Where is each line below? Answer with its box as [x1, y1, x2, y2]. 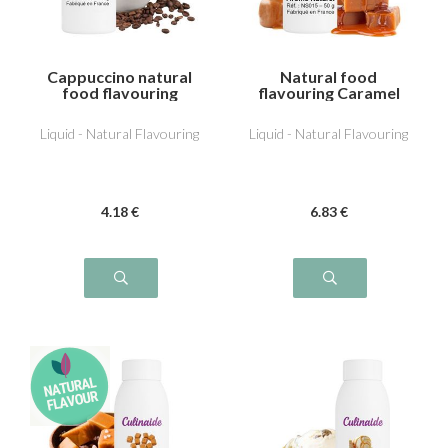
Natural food [280, 66, 377, 86]
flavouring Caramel [257, 82, 400, 102]
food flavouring [61, 82, 178, 102]
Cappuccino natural [47, 66, 192, 86]
